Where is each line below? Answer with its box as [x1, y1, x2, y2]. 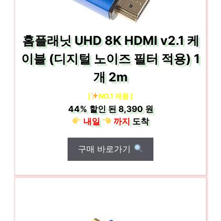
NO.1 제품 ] [98, 91, 133, 100]
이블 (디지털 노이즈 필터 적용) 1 [21, 51, 200, 66]
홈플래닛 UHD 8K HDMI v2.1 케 [22, 33, 199, 48]
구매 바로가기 [78, 144, 134, 154]
